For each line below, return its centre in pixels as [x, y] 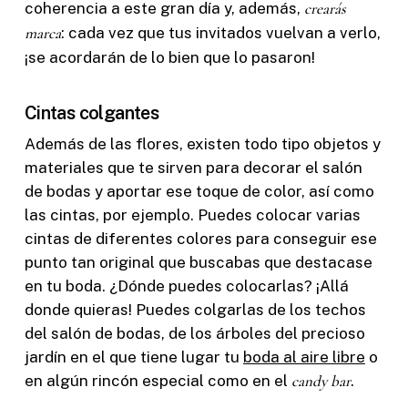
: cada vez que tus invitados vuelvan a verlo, [220, 33]
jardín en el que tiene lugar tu [133, 357]
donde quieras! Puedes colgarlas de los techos [195, 309]
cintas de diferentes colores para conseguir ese [200, 238]
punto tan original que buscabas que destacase [198, 262]
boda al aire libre [304, 357]
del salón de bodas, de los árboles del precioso [194, 333]
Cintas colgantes [92, 112]
